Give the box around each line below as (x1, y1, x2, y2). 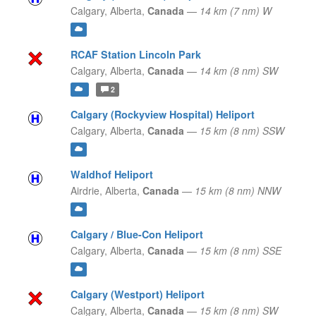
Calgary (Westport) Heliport (70, 287, 205, 302)
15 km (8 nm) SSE (199, 243, 281, 258)
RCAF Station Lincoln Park (70, 47, 201, 62)
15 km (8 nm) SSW (199, 123, 284, 138)
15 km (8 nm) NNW (194, 183, 281, 198)
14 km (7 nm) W (199, 4, 272, 18)
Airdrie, (70, 183, 102, 198)
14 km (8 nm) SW (199, 63, 278, 78)
